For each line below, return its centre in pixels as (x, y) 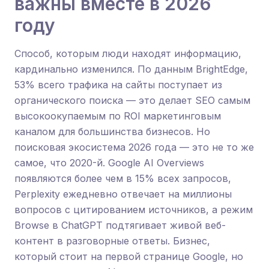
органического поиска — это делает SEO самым (132, 100)
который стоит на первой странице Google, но (129, 256)
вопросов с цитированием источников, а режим (134, 210)
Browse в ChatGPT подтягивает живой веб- (120, 225)
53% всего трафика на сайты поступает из (118, 85)
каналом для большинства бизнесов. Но (112, 131)
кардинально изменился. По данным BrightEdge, (131, 69)
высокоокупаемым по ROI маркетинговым (118, 116)
